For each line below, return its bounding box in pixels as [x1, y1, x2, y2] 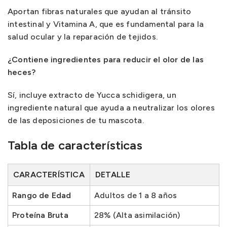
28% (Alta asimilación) [94, 210, 180, 220]
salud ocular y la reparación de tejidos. [8, 31, 158, 42]
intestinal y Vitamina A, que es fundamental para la [8, 19, 204, 29]
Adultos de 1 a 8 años [94, 190, 177, 200]
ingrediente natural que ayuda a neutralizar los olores [8, 102, 215, 112]
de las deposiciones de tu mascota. [8, 115, 144, 125]
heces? [8, 67, 36, 77]
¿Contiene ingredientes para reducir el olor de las [8, 54, 204, 64]
